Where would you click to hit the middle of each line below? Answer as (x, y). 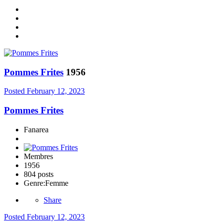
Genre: (34, 183)
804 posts (39, 174)
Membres (38, 156)
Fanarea (36, 129)
